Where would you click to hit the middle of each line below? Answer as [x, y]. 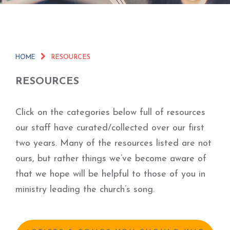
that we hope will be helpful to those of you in [110, 174]
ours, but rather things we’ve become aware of [111, 159]
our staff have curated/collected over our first [110, 128]
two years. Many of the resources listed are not [113, 143]
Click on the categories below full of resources [110, 113]
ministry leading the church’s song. [85, 190]
